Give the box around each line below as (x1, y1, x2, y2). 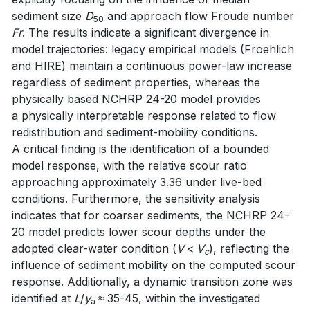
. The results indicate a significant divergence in (22, 25, 269, 39)
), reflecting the (209, 241, 289, 255)
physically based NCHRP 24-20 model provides (12, 91, 261, 106)
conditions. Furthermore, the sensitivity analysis (12, 191, 260, 206)
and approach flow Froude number (104, 8, 294, 23)
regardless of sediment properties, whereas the (12, 75, 260, 89)
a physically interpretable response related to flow (12, 108, 276, 122)
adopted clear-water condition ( (12, 241, 176, 255)
